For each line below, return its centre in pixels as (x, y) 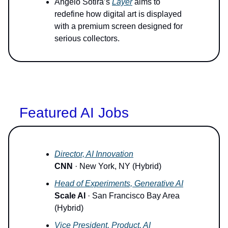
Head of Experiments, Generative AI (119, 183)
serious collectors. (87, 38)
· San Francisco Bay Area (133, 195)
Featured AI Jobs (74, 112)
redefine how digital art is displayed (118, 14)
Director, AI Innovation (94, 154)
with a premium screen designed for (119, 26)
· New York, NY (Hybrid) (117, 166)
